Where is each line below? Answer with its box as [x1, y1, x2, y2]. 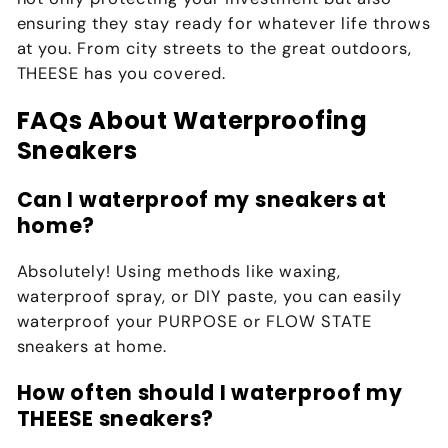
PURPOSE [158, 311, 239, 333]
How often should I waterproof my [16, 378, 403, 407]
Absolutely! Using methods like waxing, [16, 261, 342, 283]
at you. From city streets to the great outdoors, [16, 38, 413, 60]
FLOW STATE [266, 311, 373, 333]
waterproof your [16, 311, 159, 333]
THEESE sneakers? [16, 404, 215, 433]
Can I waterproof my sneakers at [16, 185, 387, 214]
